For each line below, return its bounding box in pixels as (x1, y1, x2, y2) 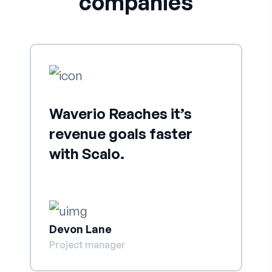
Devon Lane (49, 222, 112, 236)
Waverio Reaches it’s (49, 104, 192, 123)
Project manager (49, 239, 126, 251)
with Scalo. (49, 144, 124, 163)
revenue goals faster (49, 124, 192, 143)
